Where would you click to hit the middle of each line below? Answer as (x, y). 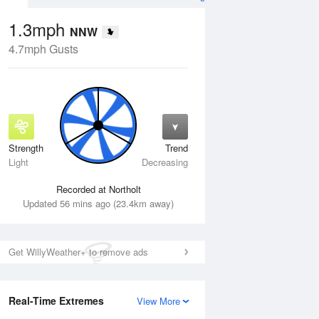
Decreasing (165, 162)
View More (158, 301)
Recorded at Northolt (98, 189)
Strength (26, 148)
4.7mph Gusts (43, 49)
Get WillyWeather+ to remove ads (78, 252)
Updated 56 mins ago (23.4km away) (98, 203)
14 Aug (30, 153)
